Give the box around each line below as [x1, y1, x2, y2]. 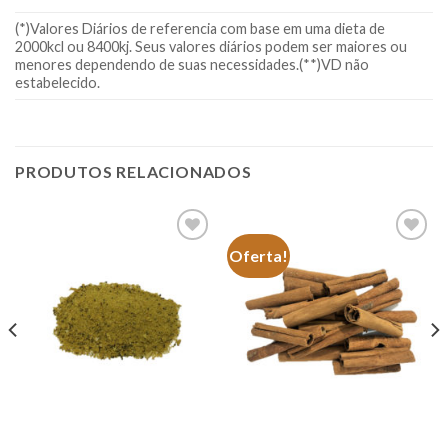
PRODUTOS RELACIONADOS [15, 161, 252, 181]
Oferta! [229, 245, 289, 265]
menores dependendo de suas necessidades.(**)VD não [15, 55, 369, 73]
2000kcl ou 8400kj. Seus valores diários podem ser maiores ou [15, 37, 407, 55]
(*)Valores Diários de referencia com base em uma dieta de [15, 19, 385, 37]
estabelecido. [15, 73, 100, 91]
